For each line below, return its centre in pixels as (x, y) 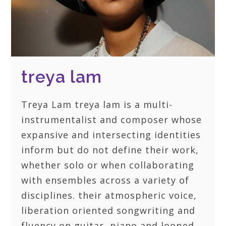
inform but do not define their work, (110, 150)
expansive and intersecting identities (111, 135)
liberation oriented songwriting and (108, 211)
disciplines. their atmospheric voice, (109, 195)
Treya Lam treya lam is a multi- (97, 105)
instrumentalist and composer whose (112, 120)
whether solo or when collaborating (108, 165)
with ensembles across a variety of (105, 180)
